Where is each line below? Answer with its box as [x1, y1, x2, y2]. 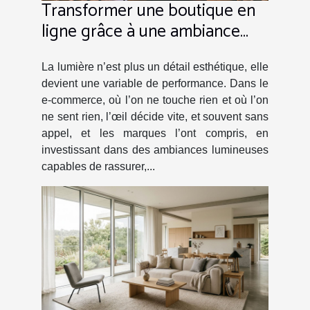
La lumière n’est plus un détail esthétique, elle [42, 60, 268, 73]
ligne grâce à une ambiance [42, 17, 240, 46]
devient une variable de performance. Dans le [42, 77, 268, 89]
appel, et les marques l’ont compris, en [42, 127, 268, 139]
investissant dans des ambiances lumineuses [42, 143, 268, 156]
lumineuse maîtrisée [42, 37, 187, 67]
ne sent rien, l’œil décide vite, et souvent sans [42, 110, 268, 122]
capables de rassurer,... [42, 160, 155, 172]
